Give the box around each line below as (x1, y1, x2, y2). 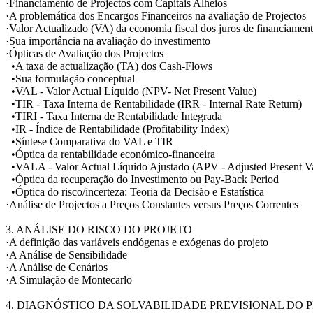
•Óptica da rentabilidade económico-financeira (6, 147, 215, 160)
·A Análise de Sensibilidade (6, 248, 127, 261)
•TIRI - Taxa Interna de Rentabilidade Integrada (6, 110, 222, 122)
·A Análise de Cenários (6, 261, 108, 273)
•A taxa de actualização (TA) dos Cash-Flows (6, 59, 212, 72)
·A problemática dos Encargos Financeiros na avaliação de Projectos (6, 9, 306, 22)
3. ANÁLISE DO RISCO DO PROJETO (6, 223, 192, 235)
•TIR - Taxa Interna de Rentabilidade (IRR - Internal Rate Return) (6, 97, 302, 110)
